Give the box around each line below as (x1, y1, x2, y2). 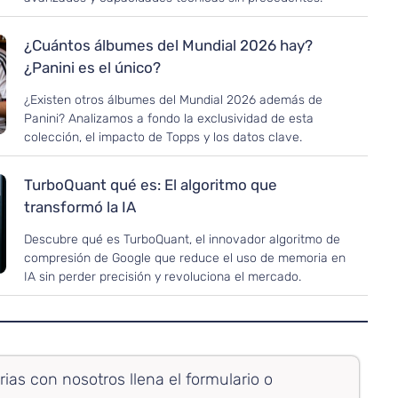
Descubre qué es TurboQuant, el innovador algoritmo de (24, 232, 341, 248)
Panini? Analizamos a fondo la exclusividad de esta (24, 111, 314, 127)
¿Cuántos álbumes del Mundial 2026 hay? (24, 36, 314, 55)
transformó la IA (24, 198, 137, 217)
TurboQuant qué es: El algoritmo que (24, 176, 278, 195)
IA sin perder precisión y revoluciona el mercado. (24, 269, 302, 285)
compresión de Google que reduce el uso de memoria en (24, 251, 346, 267)
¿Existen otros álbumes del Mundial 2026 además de (24, 92, 323, 108)
